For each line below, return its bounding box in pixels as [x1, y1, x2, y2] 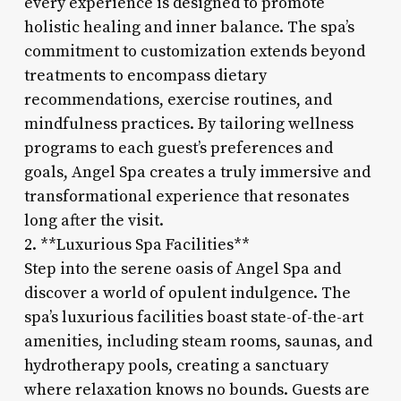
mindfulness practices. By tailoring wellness [23, 113, 354, 134]
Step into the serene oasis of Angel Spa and [23, 258, 341, 279]
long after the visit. [23, 209, 164, 231]
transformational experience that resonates [23, 185, 349, 207]
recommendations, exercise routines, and [23, 89, 332, 110]
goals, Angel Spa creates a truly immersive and [23, 161, 371, 183]
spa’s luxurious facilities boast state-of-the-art [23, 306, 363, 328]
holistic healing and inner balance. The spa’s [23, 16, 354, 38]
